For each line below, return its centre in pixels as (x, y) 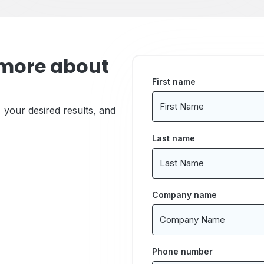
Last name (174, 138)
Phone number (182, 251)
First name (174, 82)
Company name (184, 195)
